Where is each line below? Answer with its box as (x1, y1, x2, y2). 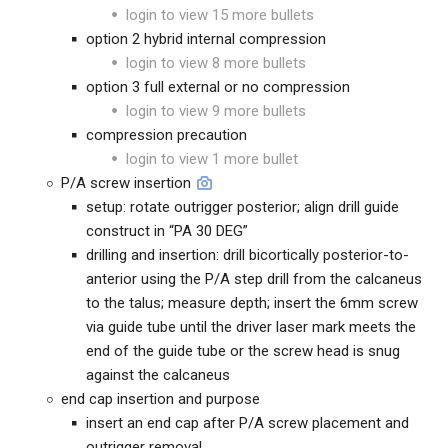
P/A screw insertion (61, 174, 191, 192)
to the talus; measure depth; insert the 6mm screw (86, 294, 418, 312)
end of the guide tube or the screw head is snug (86, 342, 400, 360)
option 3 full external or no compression (86, 78, 350, 96)
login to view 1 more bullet (126, 150, 298, 168)
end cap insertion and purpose (61, 390, 260, 408)
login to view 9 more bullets (126, 102, 306, 120)
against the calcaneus (86, 366, 230, 384)
